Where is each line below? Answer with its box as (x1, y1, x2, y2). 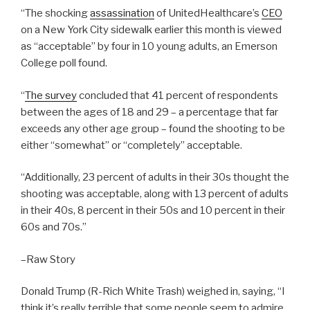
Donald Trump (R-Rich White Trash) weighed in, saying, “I (21, 285, 285, 298)
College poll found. (21, 57, 107, 69)
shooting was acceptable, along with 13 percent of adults (21, 188, 289, 200)
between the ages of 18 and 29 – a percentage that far (21, 105, 278, 118)
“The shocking (21, 7, 90, 19)
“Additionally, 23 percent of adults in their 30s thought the (21, 171, 289, 183)
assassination (90, 7, 154, 19)
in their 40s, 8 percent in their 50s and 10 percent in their (21, 204, 285, 217)
